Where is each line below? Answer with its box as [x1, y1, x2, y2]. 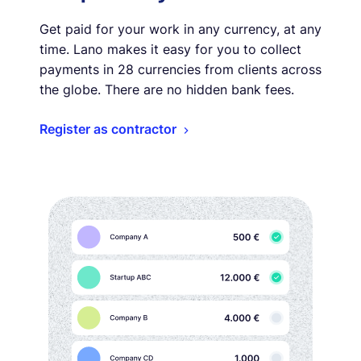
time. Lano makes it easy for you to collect [39, 40, 301, 57]
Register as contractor [39, 120, 176, 137]
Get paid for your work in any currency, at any [39, 20, 322, 37]
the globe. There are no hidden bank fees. [39, 81, 294, 98]
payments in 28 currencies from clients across [39, 60, 322, 77]
